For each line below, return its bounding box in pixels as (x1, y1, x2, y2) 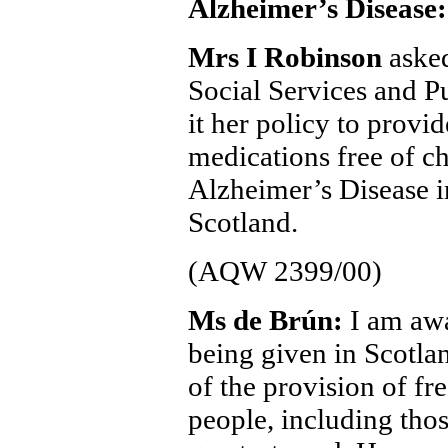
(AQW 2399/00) (187, 255, 382, 287)
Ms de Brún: (187, 304, 350, 336)
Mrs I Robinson (187, 41, 389, 73)
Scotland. (187, 206, 298, 238)
